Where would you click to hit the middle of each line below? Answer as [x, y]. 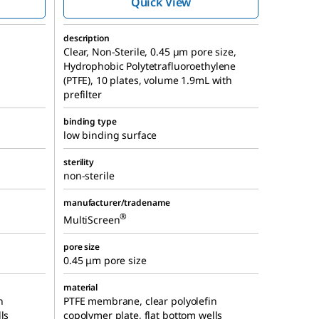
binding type [90, 121]
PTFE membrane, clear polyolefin [140, 301]
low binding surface [110, 135]
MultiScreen [92, 219]
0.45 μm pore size [105, 260]
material [81, 287]
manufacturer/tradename [117, 203]
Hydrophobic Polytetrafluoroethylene [150, 66]
